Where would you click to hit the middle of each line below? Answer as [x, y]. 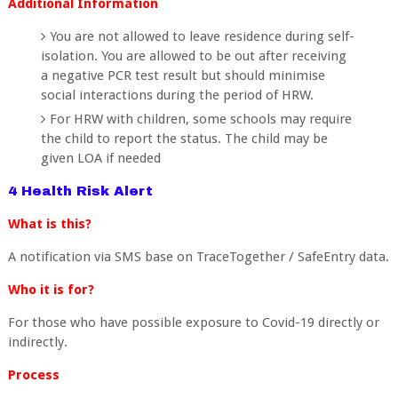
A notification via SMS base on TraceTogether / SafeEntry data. [198, 256]
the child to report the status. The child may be [185, 138]
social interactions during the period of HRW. [178, 95]
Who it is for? [51, 289]
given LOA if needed [101, 158]
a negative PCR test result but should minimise [183, 75]
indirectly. [39, 342]
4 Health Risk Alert [80, 191]
